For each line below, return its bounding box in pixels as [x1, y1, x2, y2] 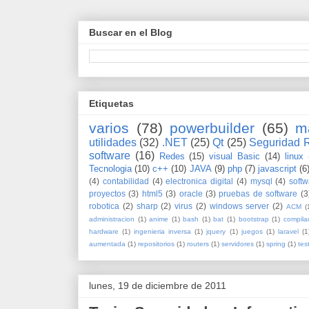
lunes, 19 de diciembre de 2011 [89, 279, 226, 291]
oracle [179, 188, 203, 198]
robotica [89, 201, 119, 210]
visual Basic [209, 150, 261, 161]
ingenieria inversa [134, 227, 192, 235]
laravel [277, 227, 299, 235]
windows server [209, 201, 270, 210]
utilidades [89, 136, 137, 148]
